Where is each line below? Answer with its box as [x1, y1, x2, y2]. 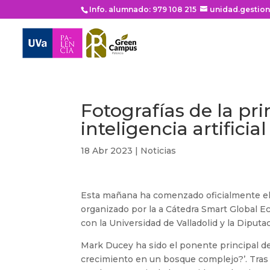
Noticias [140, 145, 177, 156]
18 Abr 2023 [81, 145, 133, 156]
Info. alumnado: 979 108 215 [89, 5, 197, 14]
